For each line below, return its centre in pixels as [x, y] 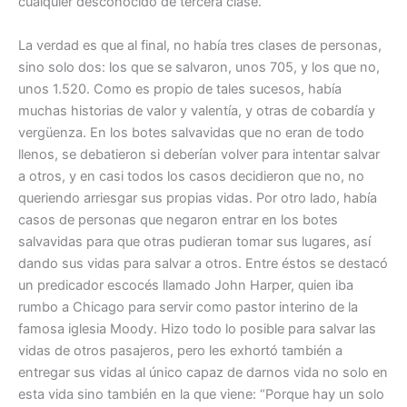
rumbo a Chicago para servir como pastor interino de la [188, 307]
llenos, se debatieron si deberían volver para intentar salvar [199, 154]
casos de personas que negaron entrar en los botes [178, 219]
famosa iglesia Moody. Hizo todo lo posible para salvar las [197, 328]
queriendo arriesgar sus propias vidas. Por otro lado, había [198, 198]
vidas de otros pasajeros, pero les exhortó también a [180, 350]
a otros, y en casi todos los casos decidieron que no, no [191, 176]
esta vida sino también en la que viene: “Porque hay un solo [201, 394]
